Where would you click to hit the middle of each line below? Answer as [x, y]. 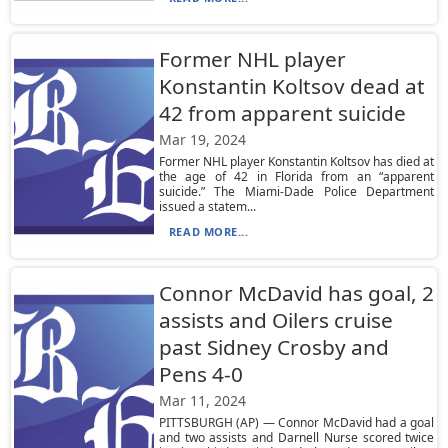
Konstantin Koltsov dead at [291, 86]
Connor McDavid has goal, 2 [296, 293]
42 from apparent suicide [282, 113]
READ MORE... [208, 231]
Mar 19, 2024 [202, 139]
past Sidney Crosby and [273, 347]
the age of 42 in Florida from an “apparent [296, 176]
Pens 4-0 [200, 374]
